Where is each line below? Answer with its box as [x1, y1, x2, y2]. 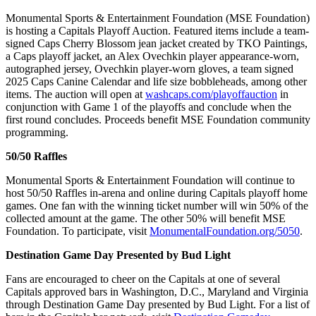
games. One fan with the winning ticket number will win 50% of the [6, 199, 308, 212]
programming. [6, 126, 68, 138]
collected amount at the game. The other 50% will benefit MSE [6, 212, 286, 224]
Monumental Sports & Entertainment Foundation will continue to [6, 174, 295, 186]
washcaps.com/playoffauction [145, 87, 277, 100]
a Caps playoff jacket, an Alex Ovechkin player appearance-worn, [6, 49, 299, 62]
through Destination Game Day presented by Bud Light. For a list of [6, 298, 310, 310]
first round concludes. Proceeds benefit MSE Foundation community [6, 113, 310, 126]
